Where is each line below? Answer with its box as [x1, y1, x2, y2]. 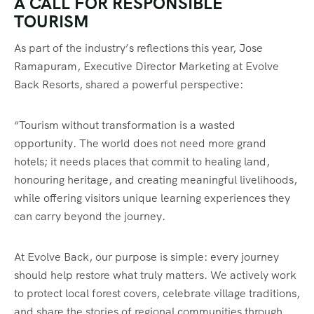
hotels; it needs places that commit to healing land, [14, 153, 270, 169]
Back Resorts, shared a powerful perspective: [14, 76, 243, 92]
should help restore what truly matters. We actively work [14, 267, 296, 282]
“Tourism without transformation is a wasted [14, 117, 235, 132]
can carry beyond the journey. [14, 208, 165, 224]
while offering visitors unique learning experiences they [14, 190, 290, 205]
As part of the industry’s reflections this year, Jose [14, 40, 263, 55]
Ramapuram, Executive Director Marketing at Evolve [14, 58, 279, 74]
